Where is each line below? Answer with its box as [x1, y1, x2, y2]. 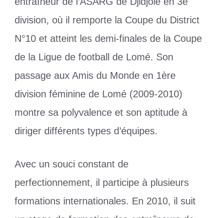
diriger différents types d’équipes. [15, 126, 161, 137]
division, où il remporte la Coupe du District [15, 15, 200, 26]
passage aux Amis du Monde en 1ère [15, 70, 176, 81]
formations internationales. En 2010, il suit [15, 196, 196, 207]
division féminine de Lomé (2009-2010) [15, 89, 182, 100]
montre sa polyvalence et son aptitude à [15, 107, 187, 118]
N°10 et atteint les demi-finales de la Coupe [15, 33, 202, 44]
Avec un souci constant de [15, 159, 128, 170]
